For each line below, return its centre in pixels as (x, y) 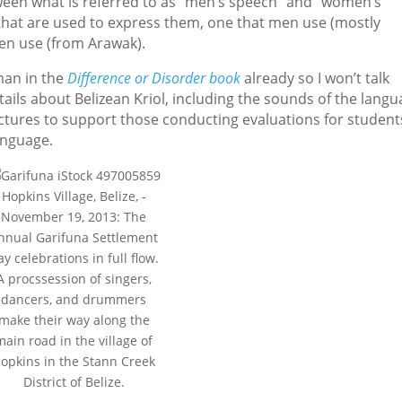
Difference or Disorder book (154, 78)
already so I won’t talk (315, 78)
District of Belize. (74, 381)
